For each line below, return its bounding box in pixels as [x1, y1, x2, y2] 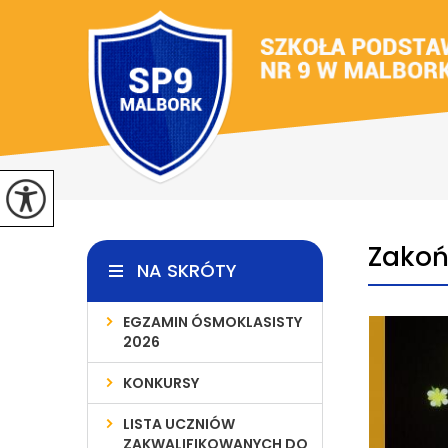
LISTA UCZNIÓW [123, 414, 236, 434]
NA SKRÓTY [137, 258, 237, 283]
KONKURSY [123, 373, 200, 393]
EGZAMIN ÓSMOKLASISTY [123, 312, 303, 332]
